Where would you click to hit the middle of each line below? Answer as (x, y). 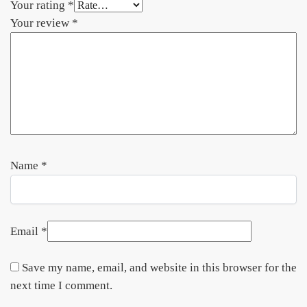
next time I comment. (61, 285)
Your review (41, 23)
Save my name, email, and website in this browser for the (159, 267)
